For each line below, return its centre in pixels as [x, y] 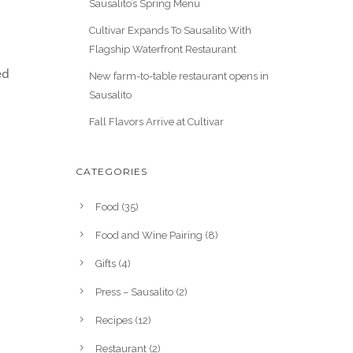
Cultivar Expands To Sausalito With [170, 30]
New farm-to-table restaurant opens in [178, 76]
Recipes [114, 320]
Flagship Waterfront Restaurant [162, 49]
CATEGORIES [111, 171]
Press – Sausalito [134, 292]
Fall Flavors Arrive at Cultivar [156, 121]
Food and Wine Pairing [149, 235]
